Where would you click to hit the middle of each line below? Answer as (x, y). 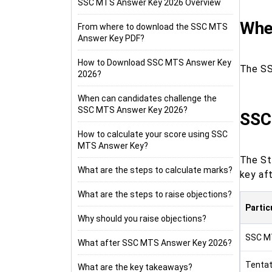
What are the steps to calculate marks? (155, 170)
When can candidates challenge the (147, 98)
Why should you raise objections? (142, 219)
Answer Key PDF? (111, 38)
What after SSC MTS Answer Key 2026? (155, 243)
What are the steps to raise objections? (155, 194)
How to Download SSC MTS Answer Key (155, 63)
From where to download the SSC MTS (153, 27)
